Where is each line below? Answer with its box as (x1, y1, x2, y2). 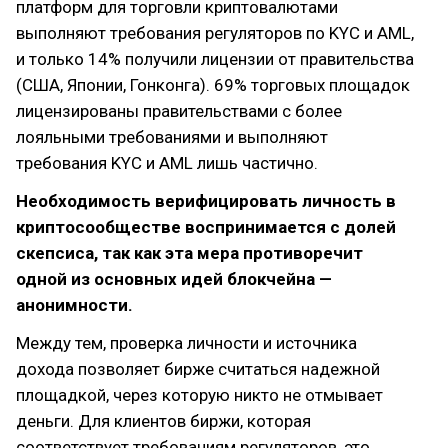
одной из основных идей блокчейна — (16, 269, 332, 289)
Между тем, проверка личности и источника (16, 333, 357, 353)
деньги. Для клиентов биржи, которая (16, 411, 311, 431)
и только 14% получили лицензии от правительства (16, 49, 414, 69)
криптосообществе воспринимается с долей (16, 217, 396, 237)
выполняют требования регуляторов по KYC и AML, (16, 23, 414, 43)
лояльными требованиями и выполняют (16, 127, 328, 147)
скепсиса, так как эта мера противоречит (16, 243, 363, 263)
